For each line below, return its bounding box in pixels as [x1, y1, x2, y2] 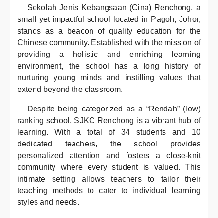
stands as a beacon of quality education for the [18, 27, 200, 35]
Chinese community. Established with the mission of [18, 38, 200, 47]
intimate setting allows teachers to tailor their [18, 175, 200, 183]
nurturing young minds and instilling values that [18, 73, 200, 82]
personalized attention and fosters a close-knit [18, 151, 200, 160]
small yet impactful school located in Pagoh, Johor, [18, 15, 200, 23]
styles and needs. [18, 198, 79, 206]
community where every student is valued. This [18, 163, 200, 171]
